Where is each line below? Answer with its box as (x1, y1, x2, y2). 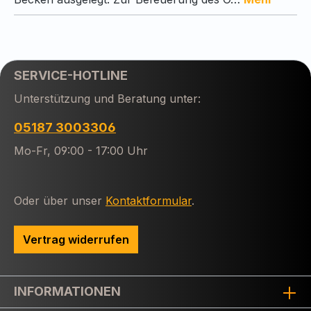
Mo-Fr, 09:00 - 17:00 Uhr (14, 144, 148, 158)
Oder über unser (14, 194, 106, 208)
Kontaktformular (106, 194, 192, 208)
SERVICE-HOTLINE (14, 68, 128, 83)
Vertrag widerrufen (23, 233, 129, 247)
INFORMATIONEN (14, 284, 121, 299)
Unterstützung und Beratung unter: (14, 92, 201, 106)
